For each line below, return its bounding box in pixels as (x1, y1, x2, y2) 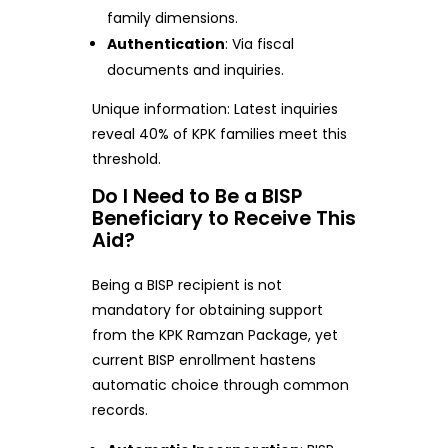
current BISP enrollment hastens (91, 349, 316, 370)
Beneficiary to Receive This (91, 204, 356, 232)
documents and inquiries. (107, 59, 285, 80)
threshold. (91, 148, 161, 169)
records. (91, 399, 148, 420)
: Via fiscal (225, 33, 295, 54)
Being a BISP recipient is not (91, 274, 282, 295)
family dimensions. (107, 7, 239, 28)
